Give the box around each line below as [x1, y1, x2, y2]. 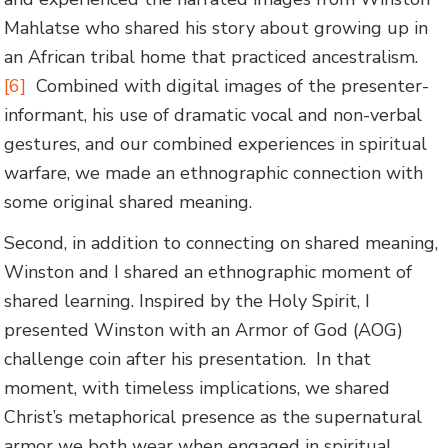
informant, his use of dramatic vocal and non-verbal [4, 102, 423, 127]
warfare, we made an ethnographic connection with [4, 160, 424, 185]
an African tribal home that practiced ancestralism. [4, 44, 419, 69]
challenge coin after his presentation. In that [4, 347, 372, 372]
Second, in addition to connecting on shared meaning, [4, 231, 439, 256]
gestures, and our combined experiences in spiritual [4, 131, 428, 156]
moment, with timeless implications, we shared [4, 376, 391, 401]
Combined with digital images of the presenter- [26, 73, 430, 98]
